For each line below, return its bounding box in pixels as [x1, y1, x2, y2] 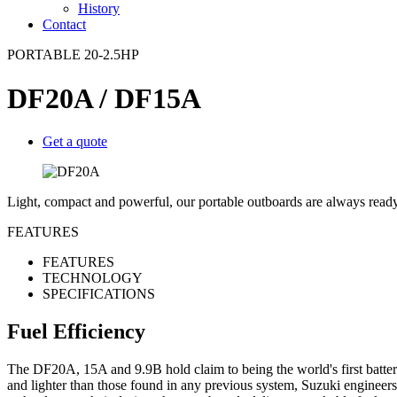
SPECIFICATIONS [43, 286, 155, 302]
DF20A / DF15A [7, 82, 201, 114]
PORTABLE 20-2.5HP [7, 47, 139, 63]
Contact [43, 17, 86, 33]
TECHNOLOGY [43, 270, 143, 286]
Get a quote [43, 134, 107, 150]
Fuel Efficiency [7, 320, 145, 344]
